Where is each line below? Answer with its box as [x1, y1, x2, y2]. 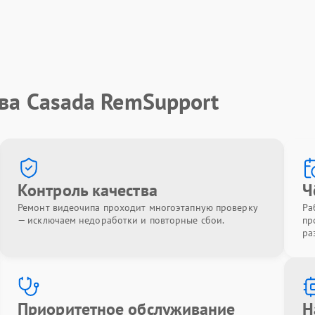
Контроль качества [18, 179, 157, 201]
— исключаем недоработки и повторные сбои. [18, 214, 225, 226]
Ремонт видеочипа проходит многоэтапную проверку [18, 201, 257, 214]
